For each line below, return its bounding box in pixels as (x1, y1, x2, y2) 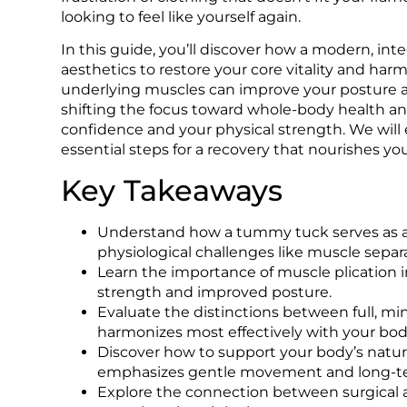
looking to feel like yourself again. (61, 8, 302, 25)
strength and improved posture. (97, 283, 333, 301)
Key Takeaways (61, 172, 283, 208)
